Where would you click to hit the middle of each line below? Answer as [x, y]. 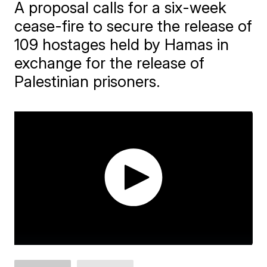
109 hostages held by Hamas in [122, 44]
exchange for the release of [110, 63]
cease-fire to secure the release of [133, 26]
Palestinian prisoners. [88, 81]
